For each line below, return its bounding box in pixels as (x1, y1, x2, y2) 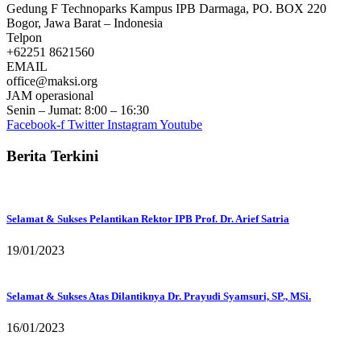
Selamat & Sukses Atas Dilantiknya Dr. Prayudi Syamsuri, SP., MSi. (6, 290, 311, 303)
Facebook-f (6, 118, 64, 132)
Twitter (68, 118, 104, 132)
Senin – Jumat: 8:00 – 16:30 (6, 103, 149, 118)
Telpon (6, 31, 42, 45)
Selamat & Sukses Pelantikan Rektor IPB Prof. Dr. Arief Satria (6, 212, 289, 225)
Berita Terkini (6, 147, 98, 164)
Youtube (160, 118, 202, 132)
